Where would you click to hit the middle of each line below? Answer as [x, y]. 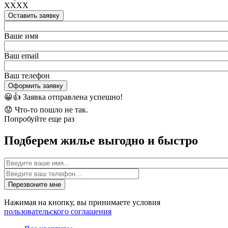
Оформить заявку [36, 86]
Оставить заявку [34, 16]
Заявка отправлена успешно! [73, 97]
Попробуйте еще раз [39, 119]
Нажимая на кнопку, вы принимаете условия [82, 203]
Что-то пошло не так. [51, 110]
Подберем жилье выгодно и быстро [101, 141]
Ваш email [21, 56]
